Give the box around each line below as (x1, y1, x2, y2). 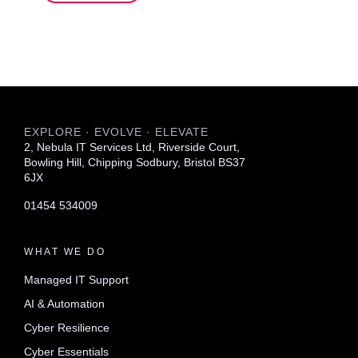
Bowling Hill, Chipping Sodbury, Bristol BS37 (24, 155, 245, 169)
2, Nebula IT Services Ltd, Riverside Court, (24, 140, 240, 153)
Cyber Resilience (24, 320, 109, 334)
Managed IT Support (24, 272, 129, 286)
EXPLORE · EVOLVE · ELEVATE (24, 125, 209, 138)
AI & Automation (24, 296, 105, 310)
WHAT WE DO (24, 246, 106, 257)
